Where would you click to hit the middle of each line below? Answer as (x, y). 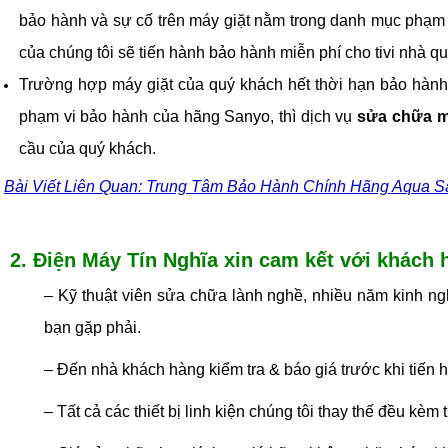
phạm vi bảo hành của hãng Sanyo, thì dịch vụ (188, 117)
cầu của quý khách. (87, 149)
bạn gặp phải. (92, 328)
